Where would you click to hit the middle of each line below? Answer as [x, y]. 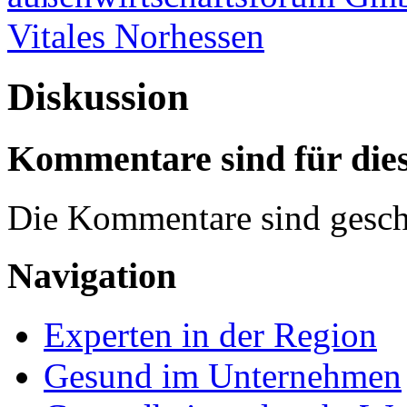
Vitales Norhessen [136, 36]
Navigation [92, 276]
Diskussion [98, 97]
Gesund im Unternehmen [223, 376]
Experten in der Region [210, 335]
